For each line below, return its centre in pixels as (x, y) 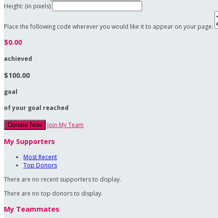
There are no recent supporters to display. (63, 180)
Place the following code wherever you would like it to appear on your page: (109, 27)
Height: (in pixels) (27, 6)
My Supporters (29, 142)
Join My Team (65, 125)
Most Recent (40, 157)
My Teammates (32, 209)
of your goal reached (36, 108)
